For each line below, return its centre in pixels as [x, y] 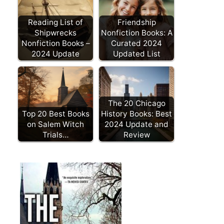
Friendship [136, 22]
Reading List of [55, 22]
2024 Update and [136, 124]
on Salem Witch [55, 124]
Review [136, 135]
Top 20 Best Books [55, 114]
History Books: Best [136, 114]
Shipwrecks [55, 33]
